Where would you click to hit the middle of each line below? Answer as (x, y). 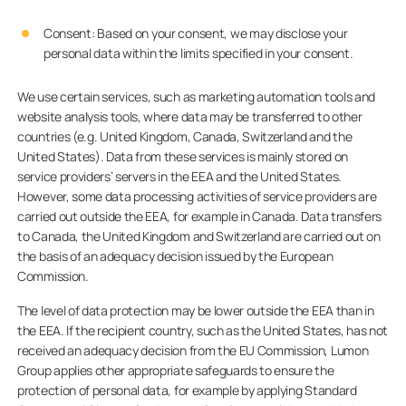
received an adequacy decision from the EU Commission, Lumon (193, 350)
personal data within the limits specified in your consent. (198, 53)
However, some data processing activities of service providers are (197, 196)
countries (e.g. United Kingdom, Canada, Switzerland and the (185, 136)
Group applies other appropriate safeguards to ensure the (176, 370)
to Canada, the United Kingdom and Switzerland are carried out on (199, 236)
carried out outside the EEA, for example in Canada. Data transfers (199, 216)
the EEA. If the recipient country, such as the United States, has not (203, 330)
